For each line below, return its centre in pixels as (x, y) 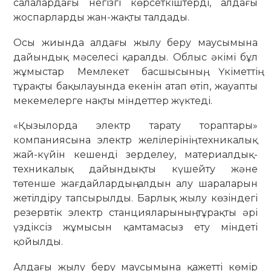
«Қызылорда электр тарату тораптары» (135, 126)
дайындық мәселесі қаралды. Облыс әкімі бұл (135, 57)
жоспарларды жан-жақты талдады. (102, 18)
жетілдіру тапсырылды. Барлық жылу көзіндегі (135, 198)
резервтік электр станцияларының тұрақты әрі (135, 213)
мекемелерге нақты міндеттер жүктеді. (113, 100)
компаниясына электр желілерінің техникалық (135, 140)
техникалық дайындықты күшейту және (135, 169)
